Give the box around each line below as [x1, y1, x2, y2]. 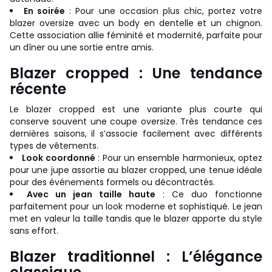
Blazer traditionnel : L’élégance [10, 246, 262, 267]
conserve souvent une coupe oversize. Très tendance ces [10, 115, 262, 127]
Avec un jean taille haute [27, 188, 155, 200]
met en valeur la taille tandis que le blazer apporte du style [10, 212, 262, 225]
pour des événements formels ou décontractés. [10, 175, 215, 188]
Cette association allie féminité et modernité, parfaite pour [10, 29, 262, 41]
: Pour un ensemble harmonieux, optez [95, 151, 262, 164]
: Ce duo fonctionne [155, 188, 262, 200]
